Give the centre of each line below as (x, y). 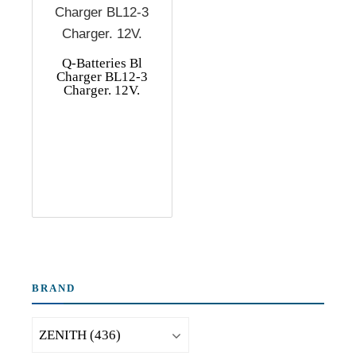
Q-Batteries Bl (102, 64)
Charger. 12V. (102, 91)
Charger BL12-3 (102, 77)
